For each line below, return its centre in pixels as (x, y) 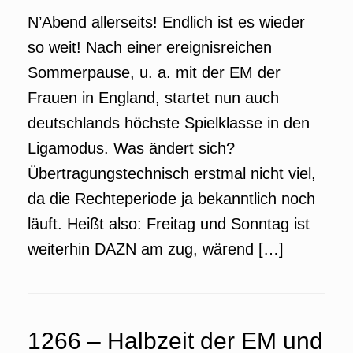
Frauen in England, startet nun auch (153, 98)
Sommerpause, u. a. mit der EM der (154, 72)
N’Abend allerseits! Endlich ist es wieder (166, 22)
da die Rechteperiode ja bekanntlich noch (171, 199)
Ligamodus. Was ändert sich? (131, 148)
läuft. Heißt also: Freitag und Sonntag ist (169, 224)
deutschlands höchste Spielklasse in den (169, 123)
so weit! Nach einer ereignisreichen (150, 47)
